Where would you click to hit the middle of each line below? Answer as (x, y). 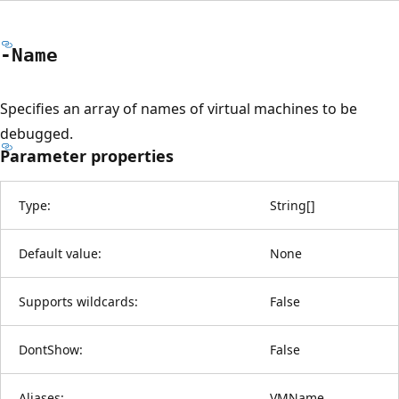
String (288, 205)
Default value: (60, 253)
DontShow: (51, 349)
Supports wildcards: (78, 301)
